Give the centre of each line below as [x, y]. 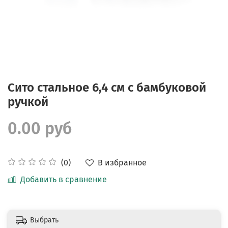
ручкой [28, 102]
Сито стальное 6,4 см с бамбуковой [107, 87]
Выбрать [44, 220]
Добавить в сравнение [64, 179]
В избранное [122, 162]
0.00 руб [40, 128]
